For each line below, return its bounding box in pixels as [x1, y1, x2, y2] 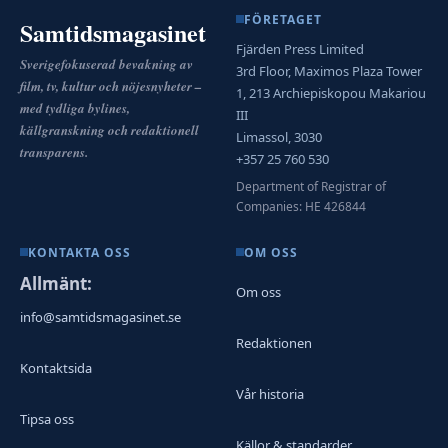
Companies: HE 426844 [236, 197, 366, 215]
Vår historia [236, 385, 304, 404]
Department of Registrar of [236, 177, 386, 195]
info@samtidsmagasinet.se [20, 308, 181, 327]
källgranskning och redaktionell [20, 120, 199, 139]
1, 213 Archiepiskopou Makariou [236, 83, 426, 102]
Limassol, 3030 [236, 127, 322, 146]
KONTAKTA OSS [28, 243, 131, 261]
